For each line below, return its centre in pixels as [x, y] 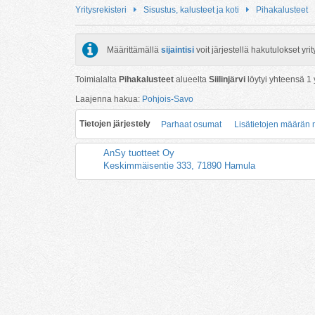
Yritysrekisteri [101, 10]
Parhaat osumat [191, 124]
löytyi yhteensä [276, 79]
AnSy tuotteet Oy [139, 153]
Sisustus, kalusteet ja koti [191, 10]
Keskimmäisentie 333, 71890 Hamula [179, 165]
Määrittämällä [134, 50]
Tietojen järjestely [115, 123]
